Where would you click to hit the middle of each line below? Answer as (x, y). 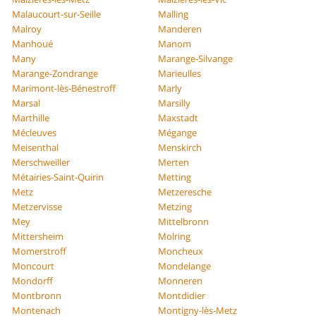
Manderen (180, 29)
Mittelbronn (183, 221)
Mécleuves (35, 132)
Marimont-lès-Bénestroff (64, 88)
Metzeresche (185, 192)
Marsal (26, 103)
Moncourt (34, 266)
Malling (173, 14)
